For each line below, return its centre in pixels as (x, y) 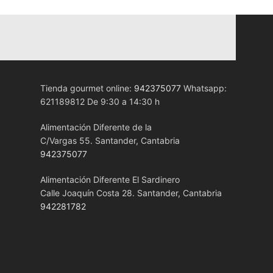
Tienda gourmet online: (87, 88)
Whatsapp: (204, 88)
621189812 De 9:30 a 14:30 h (100, 101)
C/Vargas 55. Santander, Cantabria (110, 140)
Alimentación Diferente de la (96, 127)
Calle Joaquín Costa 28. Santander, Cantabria (131, 193)
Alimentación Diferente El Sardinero (110, 179)
